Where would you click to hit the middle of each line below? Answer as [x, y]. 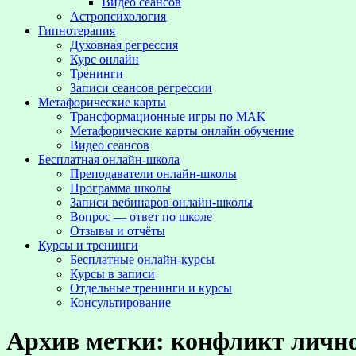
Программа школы [120, 188]
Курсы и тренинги [88, 245]
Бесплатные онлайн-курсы [142, 259]
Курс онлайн [104, 59]
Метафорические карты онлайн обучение [182, 131]
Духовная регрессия [124, 45]
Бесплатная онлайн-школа [109, 159]
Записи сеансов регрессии [141, 88]
